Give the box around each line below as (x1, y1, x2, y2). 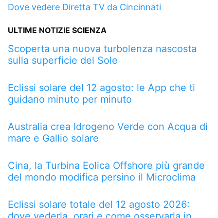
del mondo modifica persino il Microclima (8, 171, 196, 183)
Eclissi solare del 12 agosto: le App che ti (8, 81, 195, 93)
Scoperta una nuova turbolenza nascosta (8, 42, 197, 54)
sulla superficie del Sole (8, 54, 118, 66)
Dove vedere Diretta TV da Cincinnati (8, 1, 161, 12)
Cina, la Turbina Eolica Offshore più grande (8, 159, 205, 171)
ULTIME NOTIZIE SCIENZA (8, 25, 107, 35)
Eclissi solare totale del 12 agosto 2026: (8, 198, 190, 210)
